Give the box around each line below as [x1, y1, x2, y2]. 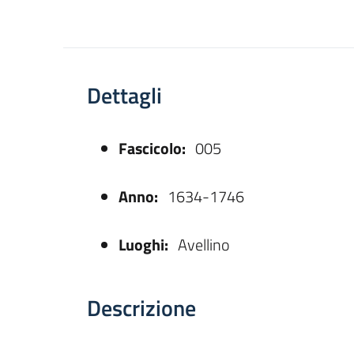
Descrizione [87, 290, 196, 325]
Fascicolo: [119, 135, 186, 160]
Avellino [175, 232, 230, 257]
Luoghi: [119, 232, 168, 257]
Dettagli [87, 77, 162, 112]
